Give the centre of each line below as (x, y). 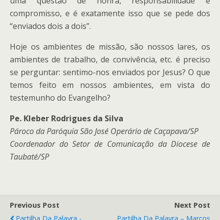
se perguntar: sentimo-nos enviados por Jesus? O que (110, 72)
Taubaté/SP (29, 157)
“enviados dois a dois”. (50, 26)
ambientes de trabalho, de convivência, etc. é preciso (110, 59)
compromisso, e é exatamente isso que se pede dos (110, 13)
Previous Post (35, 205)
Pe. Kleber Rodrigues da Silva (67, 118)
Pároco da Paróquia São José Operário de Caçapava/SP (104, 131)
